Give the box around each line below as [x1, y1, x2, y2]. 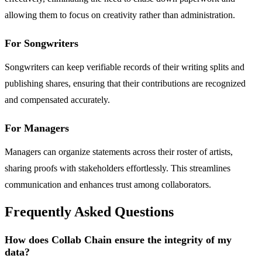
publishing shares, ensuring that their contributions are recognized [5, 78, 246, 88]
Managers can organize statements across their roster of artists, [5, 146, 233, 157]
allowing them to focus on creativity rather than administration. [5, 9, 235, 20]
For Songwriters [5, 37, 78, 49]
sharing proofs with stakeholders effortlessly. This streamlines [5, 163, 230, 173]
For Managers [5, 122, 69, 134]
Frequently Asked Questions [5, 204, 174, 220]
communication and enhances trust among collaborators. [5, 179, 211, 189]
